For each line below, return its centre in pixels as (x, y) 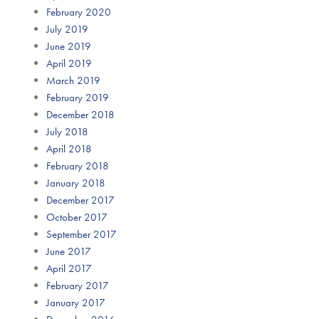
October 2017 (77, 217)
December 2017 (80, 200)
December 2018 (80, 114)
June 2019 (69, 46)
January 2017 (76, 302)
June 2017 (69, 251)
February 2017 (78, 285)
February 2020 (79, 12)
